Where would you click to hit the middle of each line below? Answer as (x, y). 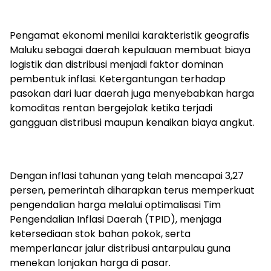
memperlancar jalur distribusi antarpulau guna (120, 248)
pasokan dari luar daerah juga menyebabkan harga (132, 93)
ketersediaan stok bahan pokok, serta (100, 234)
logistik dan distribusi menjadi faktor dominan (116, 64)
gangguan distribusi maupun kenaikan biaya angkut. (132, 122)
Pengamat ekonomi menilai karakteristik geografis (129, 35)
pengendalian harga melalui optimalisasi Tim (115, 205)
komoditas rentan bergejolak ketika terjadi (111, 108)
